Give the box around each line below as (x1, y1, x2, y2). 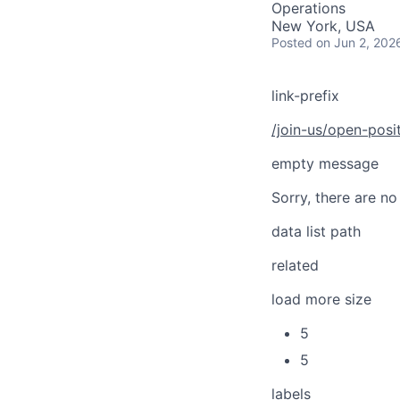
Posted (271, 35, 312, 50)
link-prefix (271, 87, 339, 104)
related (271, 256, 319, 274)
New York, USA (271, 17, 375, 35)
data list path (271, 222, 361, 240)
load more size (271, 290, 371, 308)
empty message (271, 154, 379, 172)
